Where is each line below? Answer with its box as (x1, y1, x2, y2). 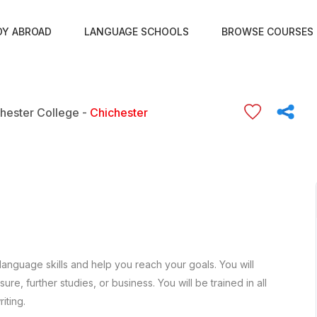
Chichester (89, 105, 148, 120)
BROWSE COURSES (221, 25, 313, 38)
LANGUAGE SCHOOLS (83, 25, 189, 38)
